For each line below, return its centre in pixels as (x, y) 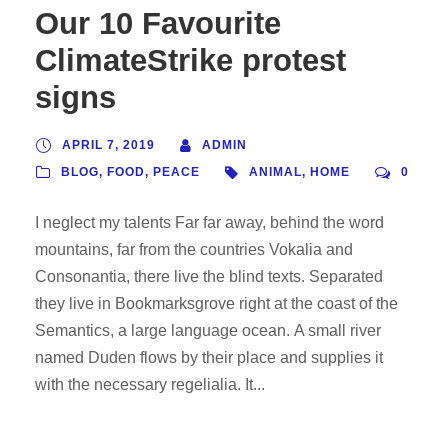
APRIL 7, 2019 (108, 145)
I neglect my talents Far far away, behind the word (209, 222)
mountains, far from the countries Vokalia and (194, 249)
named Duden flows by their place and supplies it (209, 357)
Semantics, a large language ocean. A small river (208, 330)
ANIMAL (275, 172)
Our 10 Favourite (158, 23)
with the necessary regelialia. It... (150, 384)
